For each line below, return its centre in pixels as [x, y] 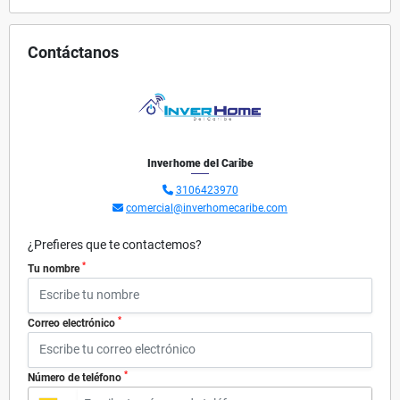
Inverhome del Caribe [200, 163]
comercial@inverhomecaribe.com [207, 208]
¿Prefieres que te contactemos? [115, 244]
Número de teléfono [76, 377]
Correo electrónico [73, 323]
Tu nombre [55, 268]
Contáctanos [73, 52]
